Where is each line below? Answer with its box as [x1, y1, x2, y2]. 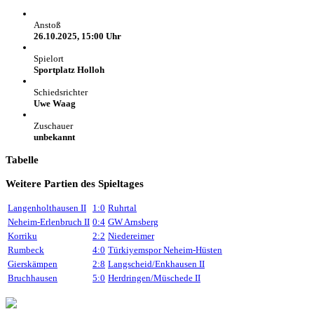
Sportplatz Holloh [34, 64, 104, 76]
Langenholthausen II [8, 202, 86, 213]
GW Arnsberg [108, 216, 158, 227]
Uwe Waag [34, 98, 76, 109]
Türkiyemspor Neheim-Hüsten [108, 244, 222, 255]
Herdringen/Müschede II [108, 272, 200, 283]
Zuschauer [34, 121, 73, 132]
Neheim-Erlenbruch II [8, 216, 90, 227]
